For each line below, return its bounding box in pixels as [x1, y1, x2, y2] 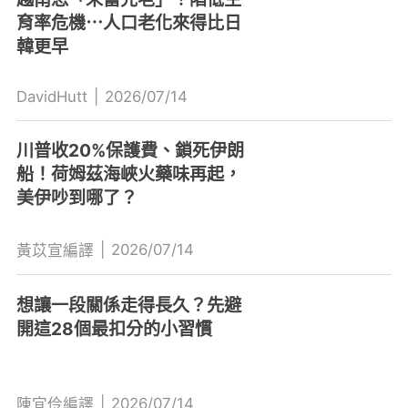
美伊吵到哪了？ [15, 186, 138, 209]
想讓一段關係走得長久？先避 [15, 293, 241, 316]
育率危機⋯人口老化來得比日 [15, 12, 241, 35]
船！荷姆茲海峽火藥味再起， [15, 162, 241, 185]
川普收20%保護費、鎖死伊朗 [15, 138, 244, 161]
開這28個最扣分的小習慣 [15, 317, 212, 340]
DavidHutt [15, 87, 87, 106]
